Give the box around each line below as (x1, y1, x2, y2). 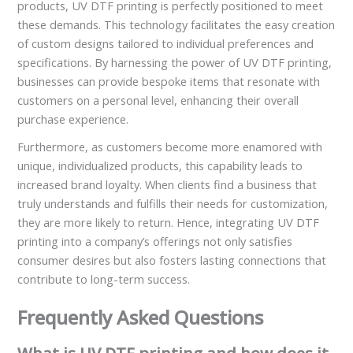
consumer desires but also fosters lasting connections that (17, 252, 327, 269)
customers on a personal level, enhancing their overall (17, 91, 299, 108)
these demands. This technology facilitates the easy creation (17, 16, 336, 32)
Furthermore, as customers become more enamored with (17, 139, 323, 155)
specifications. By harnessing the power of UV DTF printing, (17, 54, 333, 70)
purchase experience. (17, 110, 129, 127)
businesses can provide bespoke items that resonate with (17, 72, 321, 89)
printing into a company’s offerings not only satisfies (17, 233, 293, 250)
